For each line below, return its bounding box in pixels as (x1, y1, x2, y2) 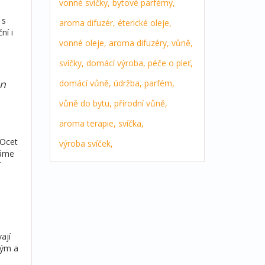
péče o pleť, (147, 57, 193, 69)
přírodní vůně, (114, 98, 167, 109)
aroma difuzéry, (108, 37, 169, 49)
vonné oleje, (59, 37, 106, 49)
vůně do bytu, (59, 98, 112, 109)
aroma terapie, (59, 118, 116, 130)
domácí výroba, (86, 57, 146, 69)
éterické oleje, (117, 17, 172, 29)
